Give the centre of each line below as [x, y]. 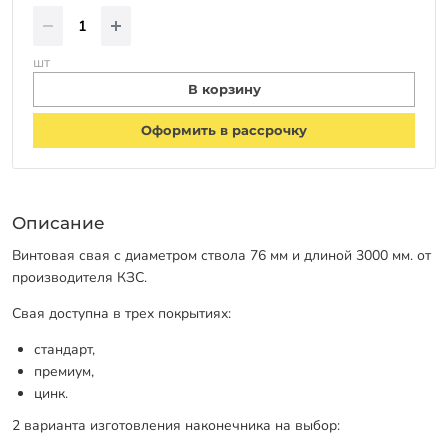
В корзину [224, 89]
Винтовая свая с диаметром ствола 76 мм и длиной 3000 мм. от [221, 256]
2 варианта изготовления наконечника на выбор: [176, 426]
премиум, [64, 372]
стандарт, [65, 350]
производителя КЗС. [79, 278]
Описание [58, 222]
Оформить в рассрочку [224, 130]
